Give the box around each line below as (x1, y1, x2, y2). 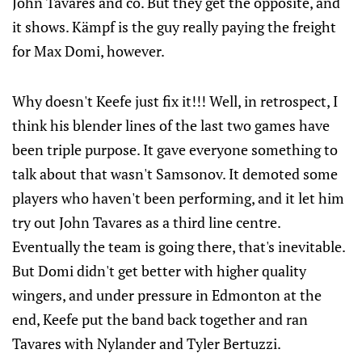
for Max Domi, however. (12, 41, 165, 61)
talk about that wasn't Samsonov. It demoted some (12, 164, 338, 184)
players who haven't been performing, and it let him (12, 188, 344, 208)
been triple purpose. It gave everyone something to (12, 140, 338, 160)
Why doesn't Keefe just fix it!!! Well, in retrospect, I (12, 91, 338, 112)
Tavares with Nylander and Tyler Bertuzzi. (12, 334, 281, 354)
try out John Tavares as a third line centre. (12, 213, 280, 233)
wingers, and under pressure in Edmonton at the (12, 285, 322, 305)
